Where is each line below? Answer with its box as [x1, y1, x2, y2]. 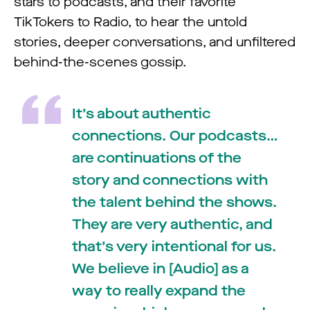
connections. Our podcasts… [72, 126, 278, 145]
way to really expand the [72, 281, 246, 300]
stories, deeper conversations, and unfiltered [14, 33, 295, 51]
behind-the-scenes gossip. [14, 53, 186, 71]
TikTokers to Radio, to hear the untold [14, 13, 247, 30]
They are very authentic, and [72, 215, 273, 234]
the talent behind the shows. [72, 192, 277, 212]
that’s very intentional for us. [72, 237, 276, 256]
